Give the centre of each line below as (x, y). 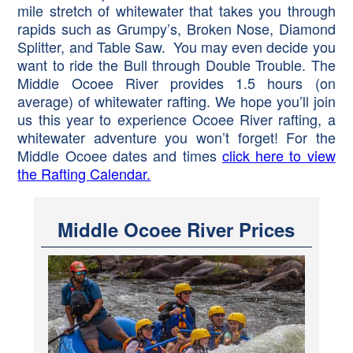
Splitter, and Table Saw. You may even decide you (176, 47)
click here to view (279, 156)
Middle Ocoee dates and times (120, 156)
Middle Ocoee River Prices (176, 230)
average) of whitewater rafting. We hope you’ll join (176, 101)
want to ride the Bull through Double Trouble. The (176, 65)
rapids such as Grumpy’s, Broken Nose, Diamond (176, 29)
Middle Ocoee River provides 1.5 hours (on (176, 83)
